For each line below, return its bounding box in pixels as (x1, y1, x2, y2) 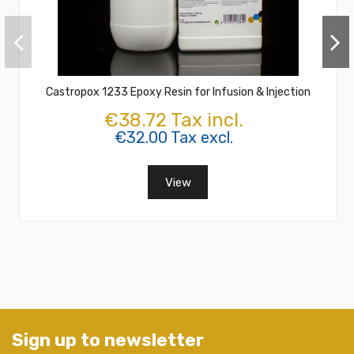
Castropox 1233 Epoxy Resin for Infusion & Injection (45, 85, 311, 99)
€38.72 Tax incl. (104, 108, 243, 131)
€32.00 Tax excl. (115, 127, 233, 147)
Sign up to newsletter (12, 330, 204, 352)
